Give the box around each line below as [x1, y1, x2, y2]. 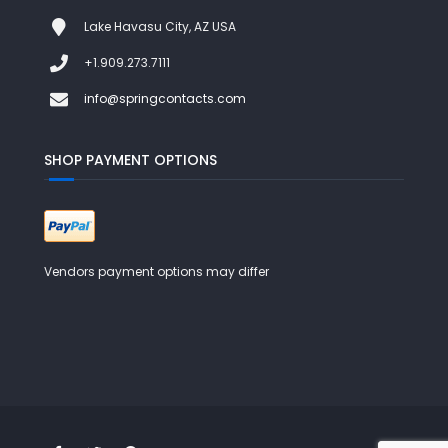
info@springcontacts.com [83, 90, 246, 108]
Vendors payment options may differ [43, 263, 269, 281]
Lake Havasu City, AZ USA [83, 18, 236, 36]
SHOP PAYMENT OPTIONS [43, 150, 217, 171]
